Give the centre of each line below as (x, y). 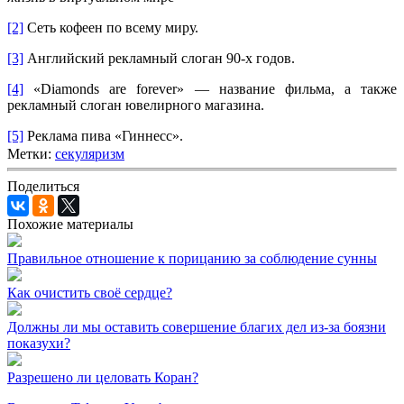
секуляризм (90, 153)
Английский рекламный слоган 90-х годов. (159, 58)
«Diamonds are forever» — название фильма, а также (210, 88)
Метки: (31, 153)
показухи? (39, 343)
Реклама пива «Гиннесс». (103, 135)
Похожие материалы (70, 224)
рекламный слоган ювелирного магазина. (136, 105)
